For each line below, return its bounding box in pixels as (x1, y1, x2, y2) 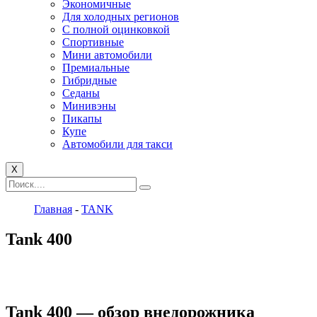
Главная (34, 203, 72, 215)
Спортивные (62, 36, 124, 48)
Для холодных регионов (62, 11, 179, 23)
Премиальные (62, 62, 129, 74)
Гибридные (62, 74, 117, 86)
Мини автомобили (62, 49, 152, 61)
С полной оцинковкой (62, 23, 170, 35)
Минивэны (62, 100, 116, 112)
